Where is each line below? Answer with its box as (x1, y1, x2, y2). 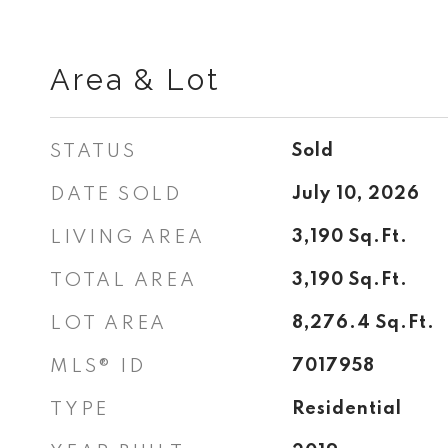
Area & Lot (50, 63, 220, 97)
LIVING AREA (50, 228, 205, 247)
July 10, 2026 (291, 185, 420, 203)
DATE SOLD (50, 185, 182, 204)
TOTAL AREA (50, 271, 197, 290)
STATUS (50, 142, 137, 161)
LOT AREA (50, 314, 167, 333)
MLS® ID (50, 357, 146, 376)
